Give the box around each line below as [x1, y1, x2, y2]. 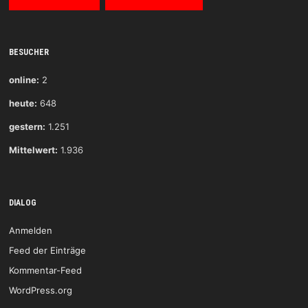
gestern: [8, 121, 45, 133]
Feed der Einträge [8, 245, 86, 256]
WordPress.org [8, 285, 72, 296]
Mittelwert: [8, 144, 58, 156]
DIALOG [8, 198, 36, 208]
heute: [8, 98, 37, 109]
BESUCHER [8, 47, 49, 58]
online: [8, 74, 39, 86]
